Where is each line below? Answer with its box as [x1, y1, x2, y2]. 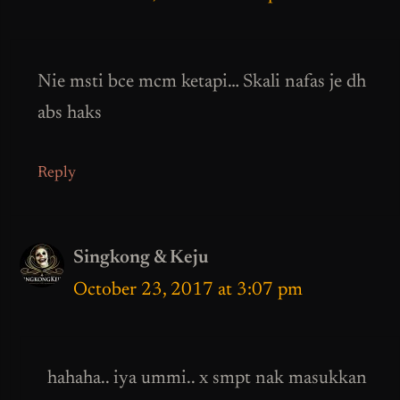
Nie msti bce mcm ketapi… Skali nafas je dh [37, 72, 366, 92]
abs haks [37, 104, 102, 123]
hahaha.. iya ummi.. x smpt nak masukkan [47, 369, 367, 388]
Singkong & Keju [73, 249, 209, 269]
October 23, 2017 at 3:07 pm [73, 281, 303, 301]
